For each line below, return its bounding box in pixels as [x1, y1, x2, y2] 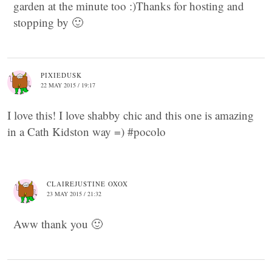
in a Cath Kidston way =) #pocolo [7, 123, 166, 139]
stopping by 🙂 [13, 14, 83, 30]
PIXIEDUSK [41, 70, 82, 80]
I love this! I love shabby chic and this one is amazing [7, 107, 254, 123]
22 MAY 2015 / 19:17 [41, 80, 95, 89]
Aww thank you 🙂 [13, 216, 103, 231]
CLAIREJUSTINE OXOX [47, 178, 128, 188]
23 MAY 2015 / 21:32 [47, 189, 101, 198]
